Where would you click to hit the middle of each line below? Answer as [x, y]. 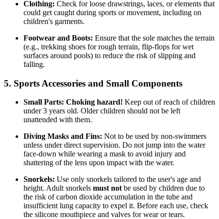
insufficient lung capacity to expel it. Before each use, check [116, 206]
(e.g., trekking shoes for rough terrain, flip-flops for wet [109, 46]
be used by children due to [163, 188]
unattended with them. [58, 120]
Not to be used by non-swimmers [154, 136]
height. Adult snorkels [58, 188]
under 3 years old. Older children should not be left [102, 111]
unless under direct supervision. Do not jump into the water [114, 145]
